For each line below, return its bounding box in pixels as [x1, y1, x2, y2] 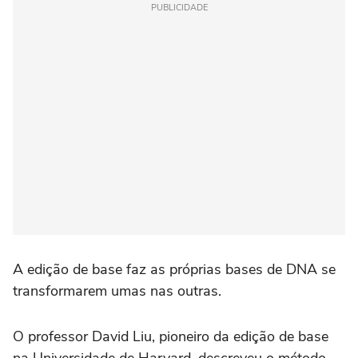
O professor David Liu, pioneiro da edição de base [13, 326, 328, 346]
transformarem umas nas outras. [13, 280, 221, 300]
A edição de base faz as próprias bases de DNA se [13, 259, 336, 279]
